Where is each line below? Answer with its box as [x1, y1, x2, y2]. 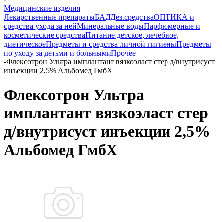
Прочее [111, 49, 136, 57]
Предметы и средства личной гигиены [46, 40, 176, 48]
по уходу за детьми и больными [4, 49, 111, 57]
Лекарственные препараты [4, 13, 95, 21]
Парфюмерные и [144, 22, 200, 30]
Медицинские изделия [4, 4, 80, 12]
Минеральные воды [77, 22, 144, 30]
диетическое [4, 40, 46, 48]
